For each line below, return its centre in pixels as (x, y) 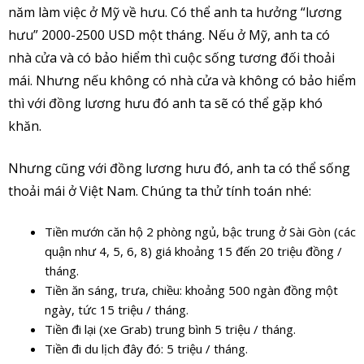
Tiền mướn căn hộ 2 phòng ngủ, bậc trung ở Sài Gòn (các (200, 231)
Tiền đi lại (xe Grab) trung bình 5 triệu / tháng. (170, 329)
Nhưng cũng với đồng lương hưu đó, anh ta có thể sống (179, 168)
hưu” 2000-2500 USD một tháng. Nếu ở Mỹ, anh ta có (169, 35)
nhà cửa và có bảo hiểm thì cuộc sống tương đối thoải (171, 57)
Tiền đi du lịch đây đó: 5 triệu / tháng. (146, 348)
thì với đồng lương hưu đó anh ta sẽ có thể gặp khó (165, 103)
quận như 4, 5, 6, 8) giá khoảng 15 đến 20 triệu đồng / (193, 251)
